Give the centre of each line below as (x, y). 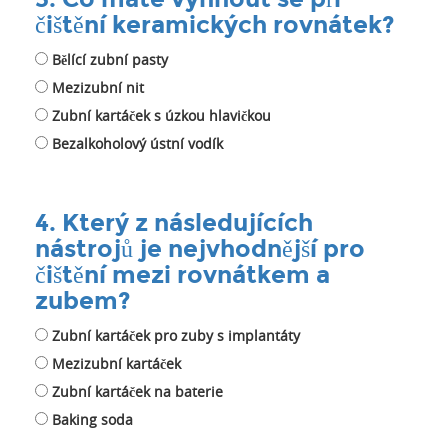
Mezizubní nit (98, 88)
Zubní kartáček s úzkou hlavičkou (161, 116)
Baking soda (92, 420)
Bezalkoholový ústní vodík (137, 144)
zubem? (83, 301)
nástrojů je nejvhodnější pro (200, 249)
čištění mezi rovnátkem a (182, 275)
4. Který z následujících (174, 223)
